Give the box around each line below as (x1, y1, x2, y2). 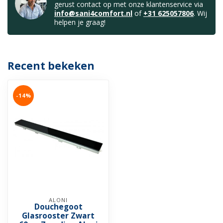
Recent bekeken (7, 59, 95, 73)
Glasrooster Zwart (22, 211, 95, 222)
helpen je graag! (54, 17, 106, 27)
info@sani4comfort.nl (54, 8, 132, 18)
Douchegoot (34, 202, 83, 213)
